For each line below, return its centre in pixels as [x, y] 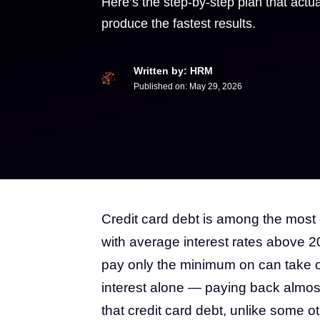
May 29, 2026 [216, 86]
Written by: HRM [173, 71]
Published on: [161, 86]
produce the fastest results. [179, 24]
